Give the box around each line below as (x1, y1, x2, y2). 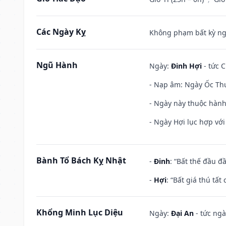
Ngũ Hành (36, 59, 78, 71)
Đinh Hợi (171, 61, 202, 71)
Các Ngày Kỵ (36, 26, 86, 37)
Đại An (171, 208, 194, 218)
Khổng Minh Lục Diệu (36, 206, 123, 218)
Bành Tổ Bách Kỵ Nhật (36, 154, 126, 166)
